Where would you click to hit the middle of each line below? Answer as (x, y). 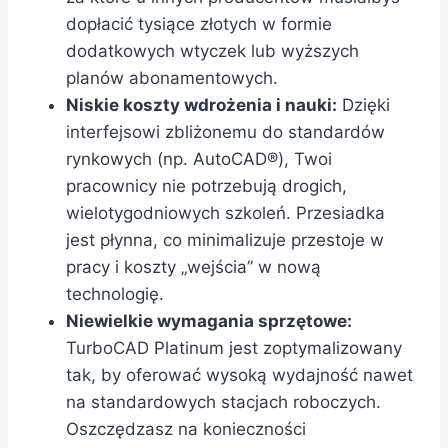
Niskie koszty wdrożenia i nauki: (201, 105)
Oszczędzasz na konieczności (186, 429)
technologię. (115, 294)
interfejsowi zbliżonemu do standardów (225, 132)
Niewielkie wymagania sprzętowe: (209, 321)
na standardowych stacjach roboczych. (223, 402)
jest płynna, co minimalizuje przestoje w (225, 240)
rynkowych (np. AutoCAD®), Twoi (199, 159)
